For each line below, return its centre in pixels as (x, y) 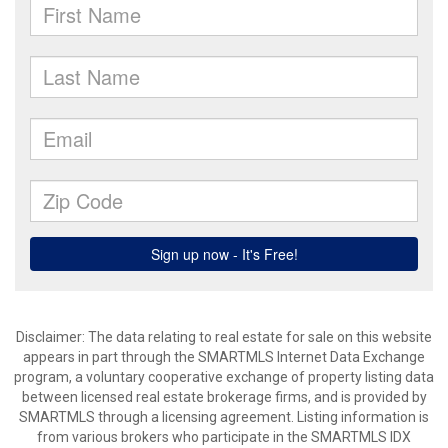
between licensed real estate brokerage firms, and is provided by (224, 397)
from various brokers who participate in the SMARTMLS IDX (224, 437)
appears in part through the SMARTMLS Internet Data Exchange (224, 357)
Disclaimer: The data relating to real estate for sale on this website (224, 337)
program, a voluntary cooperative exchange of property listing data (224, 377)
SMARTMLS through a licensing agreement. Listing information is (224, 417)
